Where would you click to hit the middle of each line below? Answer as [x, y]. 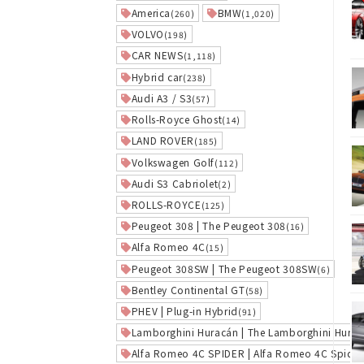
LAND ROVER [162, 141]
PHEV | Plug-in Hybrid [184, 310]
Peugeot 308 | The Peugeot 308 [208, 226]
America [151, 13]
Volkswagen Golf [173, 162]
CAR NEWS [157, 55]
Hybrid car [157, 76]
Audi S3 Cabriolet [175, 183]
